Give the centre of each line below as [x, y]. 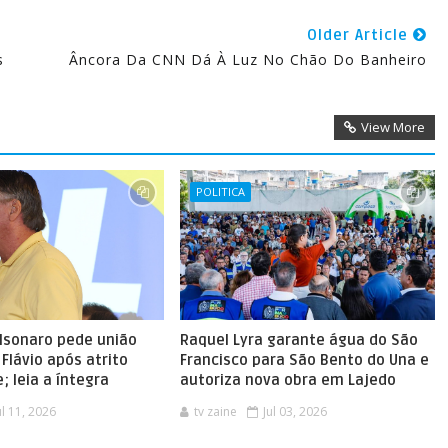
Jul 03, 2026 [294, 411]
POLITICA [220, 191]
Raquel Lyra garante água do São [298, 340]
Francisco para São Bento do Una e [304, 360]
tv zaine [215, 411]
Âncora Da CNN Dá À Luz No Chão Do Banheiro [247, 59]
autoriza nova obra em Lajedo [287, 380]
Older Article [359, 35]
